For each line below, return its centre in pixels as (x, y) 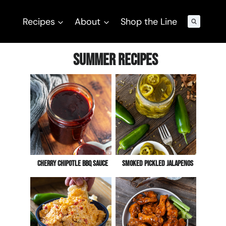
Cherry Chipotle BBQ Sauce (73, 164)
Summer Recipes (115, 60)
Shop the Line (149, 21)
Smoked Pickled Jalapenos (158, 164)
